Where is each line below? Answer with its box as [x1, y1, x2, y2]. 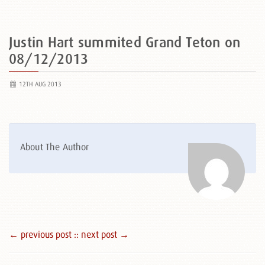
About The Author [20, 141, 89, 152]
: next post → [76, 229, 129, 240]
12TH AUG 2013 [17, 80, 62, 88]
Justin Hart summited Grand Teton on [9, 34, 241, 50]
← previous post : [9, 229, 76, 240]
